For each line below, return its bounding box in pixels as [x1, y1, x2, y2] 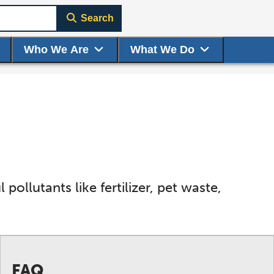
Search [80, 13, 114, 23]
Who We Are [23, 43, 89, 56]
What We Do [130, 43, 194, 56]
